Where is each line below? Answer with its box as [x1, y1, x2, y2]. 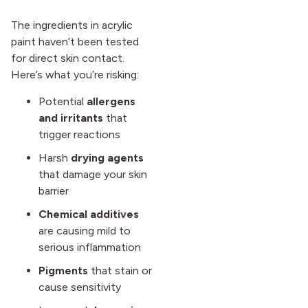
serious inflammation [38, 240, 141, 254]
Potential [38, 94, 87, 108]
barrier [38, 184, 69, 197]
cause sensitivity [38, 280, 121, 294]
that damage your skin [38, 167, 147, 181]
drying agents [71, 151, 144, 164]
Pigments [38, 263, 88, 277]
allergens [87, 94, 135, 108]
